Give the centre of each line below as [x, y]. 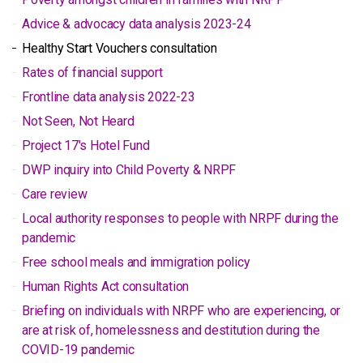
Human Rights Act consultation [106, 286]
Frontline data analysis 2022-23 [109, 97]
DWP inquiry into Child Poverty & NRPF [129, 170]
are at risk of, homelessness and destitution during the [171, 330]
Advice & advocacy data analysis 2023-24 [137, 24]
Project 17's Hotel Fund [86, 145]
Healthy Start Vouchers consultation [120, 48]
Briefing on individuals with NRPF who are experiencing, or [181, 311]
